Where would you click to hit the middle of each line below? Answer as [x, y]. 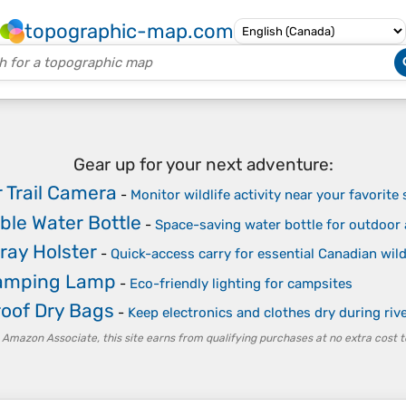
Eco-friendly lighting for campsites [241, 283]
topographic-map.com [129, 31]
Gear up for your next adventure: [203, 164]
